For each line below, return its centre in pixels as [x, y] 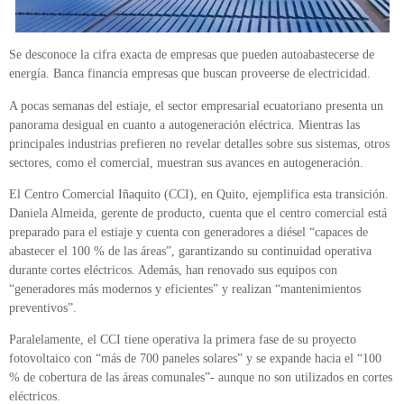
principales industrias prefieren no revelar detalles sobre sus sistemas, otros [199, 143]
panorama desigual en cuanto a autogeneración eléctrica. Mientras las [184, 124]
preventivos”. [45, 308]
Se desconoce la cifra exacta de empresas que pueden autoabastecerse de [192, 55]
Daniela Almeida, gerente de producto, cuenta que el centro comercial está [198, 213]
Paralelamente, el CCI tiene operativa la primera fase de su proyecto [183, 340]
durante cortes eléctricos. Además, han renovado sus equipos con [173, 270]
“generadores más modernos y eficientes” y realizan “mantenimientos [185, 289]
